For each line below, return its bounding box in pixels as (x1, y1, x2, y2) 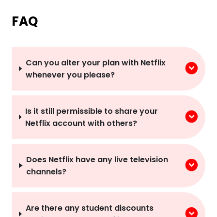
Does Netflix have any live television (26, 154, 169, 165)
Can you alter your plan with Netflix (25, 57, 166, 68)
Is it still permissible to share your (25, 105, 158, 117)
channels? (26, 166, 67, 177)
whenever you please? (25, 69, 115, 80)
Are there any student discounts (25, 202, 154, 214)
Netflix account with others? (25, 117, 138, 129)
